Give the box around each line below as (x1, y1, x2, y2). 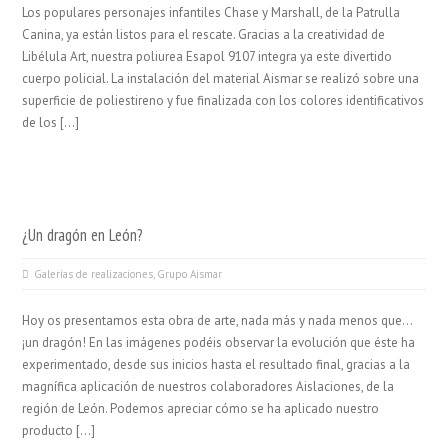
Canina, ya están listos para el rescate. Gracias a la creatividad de (22, 26, 386, 43)
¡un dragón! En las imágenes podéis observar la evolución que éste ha (22, 334, 416, 351)
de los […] (22, 114, 80, 131)
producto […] (22, 422, 96, 439)
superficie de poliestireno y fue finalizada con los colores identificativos (22, 92, 425, 109)
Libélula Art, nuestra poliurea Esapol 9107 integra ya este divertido (22, 48, 393, 65)
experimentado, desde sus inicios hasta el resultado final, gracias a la (22, 356, 411, 373)
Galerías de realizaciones (34, 267, 154, 281)
